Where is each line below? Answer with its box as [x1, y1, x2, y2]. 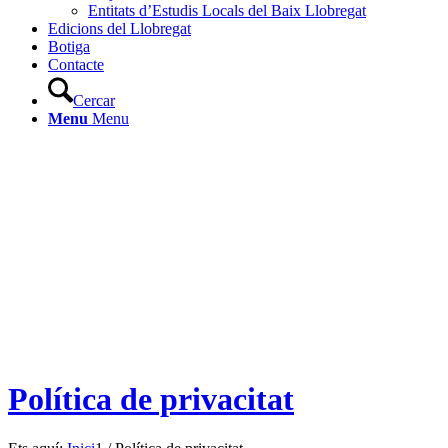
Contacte [48, 56, 104, 73]
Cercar [73, 92, 115, 109]
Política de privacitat [8, 381, 294, 418]
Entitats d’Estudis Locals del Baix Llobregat [88, 2, 366, 19]
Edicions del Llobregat [48, 20, 191, 37]
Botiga [48, 38, 90, 55]
